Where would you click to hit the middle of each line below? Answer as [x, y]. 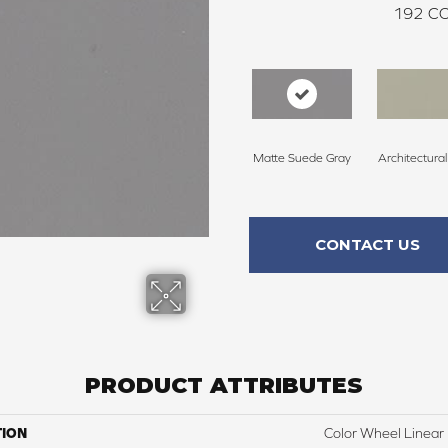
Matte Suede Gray [301, 158]
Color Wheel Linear [384, 433]
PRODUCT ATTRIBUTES [224, 386]
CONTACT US [367, 245]
